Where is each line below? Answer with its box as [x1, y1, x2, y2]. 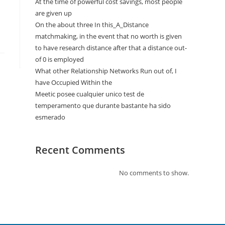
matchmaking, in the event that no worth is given [35, 32, 182, 41]
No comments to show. [119, 168, 189, 177]
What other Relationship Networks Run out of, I [35, 66, 177, 75]
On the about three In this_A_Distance [35, 20, 149, 29]
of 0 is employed [35, 55, 84, 64]
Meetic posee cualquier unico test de [35, 89, 144, 98]
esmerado [35, 113, 65, 122]
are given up [35, 9, 72, 18]
